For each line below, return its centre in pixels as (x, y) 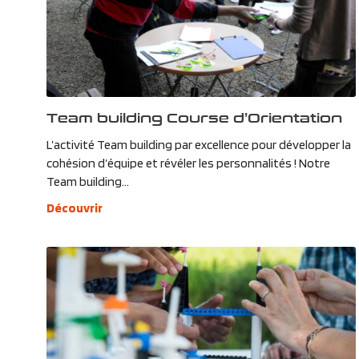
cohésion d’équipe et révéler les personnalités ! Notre (188, 163)
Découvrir (74, 208)
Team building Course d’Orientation (194, 118)
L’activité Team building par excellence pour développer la (198, 145)
